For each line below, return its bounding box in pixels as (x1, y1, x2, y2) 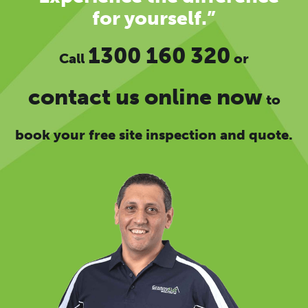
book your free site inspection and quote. (15, 126, 293, 144)
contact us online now (27, 84, 263, 111)
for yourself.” (92, 7, 216, 30)
